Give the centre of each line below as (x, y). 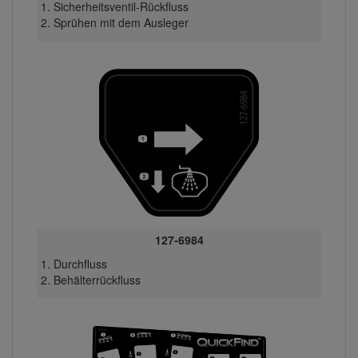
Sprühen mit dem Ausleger (121, 22)
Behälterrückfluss (97, 279)
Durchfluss (80, 263)
